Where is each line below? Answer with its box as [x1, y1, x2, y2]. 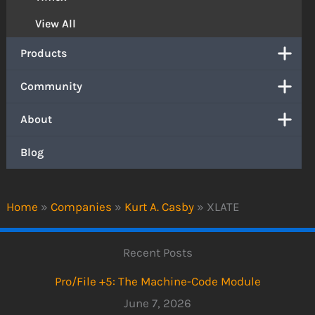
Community [20, 79, 83, 93]
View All [35, 16, 77, 30]
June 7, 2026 [124, 295, 191, 310]
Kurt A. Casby [124, 200, 195, 214]
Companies [51, 200, 112, 214]
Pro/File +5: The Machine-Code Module [54, 274, 261, 288]
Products [20, 46, 67, 60]
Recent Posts [122, 245, 193, 260]
